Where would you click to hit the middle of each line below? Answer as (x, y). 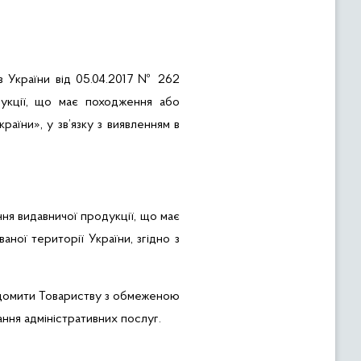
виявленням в (143, 125)
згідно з (156, 239)
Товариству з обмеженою (109, 297)
